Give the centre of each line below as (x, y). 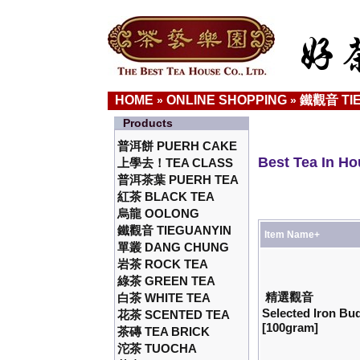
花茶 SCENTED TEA (174, 315)
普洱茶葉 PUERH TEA (178, 180)
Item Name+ (292, 235)
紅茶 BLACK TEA (166, 197)
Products (148, 123)
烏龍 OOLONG (159, 214)
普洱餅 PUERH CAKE (178, 146)
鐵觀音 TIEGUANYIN (175, 231)
